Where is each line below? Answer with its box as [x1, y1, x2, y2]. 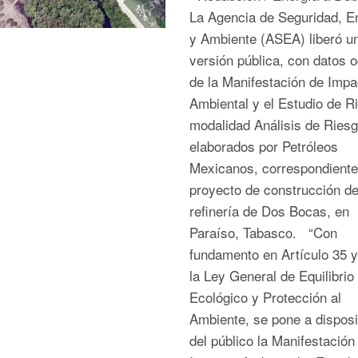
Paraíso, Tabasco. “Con [189, 222, 337, 242]
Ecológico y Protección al [189, 287, 341, 307]
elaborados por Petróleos [189, 136, 338, 156]
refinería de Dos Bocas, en [189, 201, 349, 221]
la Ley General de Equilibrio [189, 265, 354, 285]
